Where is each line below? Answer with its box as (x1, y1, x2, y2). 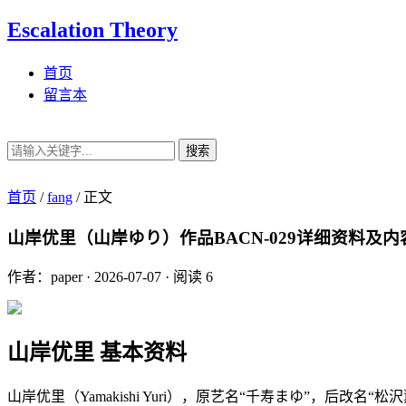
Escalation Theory (7, 17, 178, 42)
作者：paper (7, 269, 82, 285)
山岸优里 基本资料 (7, 341, 187, 365)
